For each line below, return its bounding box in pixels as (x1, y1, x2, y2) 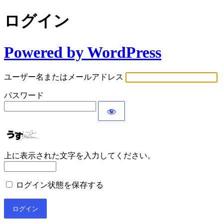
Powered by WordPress (4, 43, 161, 61)
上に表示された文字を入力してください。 (4, 151, 155, 160)
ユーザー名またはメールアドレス (4, 73, 123, 82)
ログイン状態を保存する (16, 181, 104, 190)
